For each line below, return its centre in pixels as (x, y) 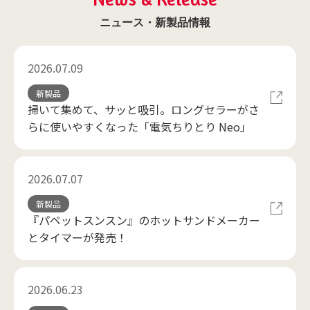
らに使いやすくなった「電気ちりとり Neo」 (139, 127)
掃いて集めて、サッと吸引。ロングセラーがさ (144, 109)
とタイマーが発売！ (77, 237)
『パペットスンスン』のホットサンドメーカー (144, 220)
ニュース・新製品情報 (155, 22)
